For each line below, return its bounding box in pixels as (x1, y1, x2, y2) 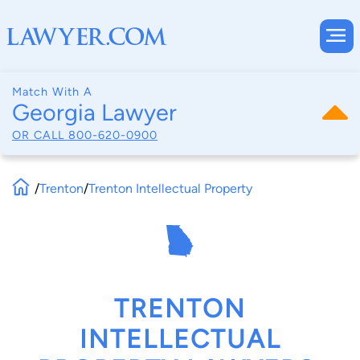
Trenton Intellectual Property (88, 180, 253, 196)
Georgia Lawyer (12, 99, 177, 126)
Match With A (12, 84, 92, 99)
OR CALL (12, 127, 68, 142)
